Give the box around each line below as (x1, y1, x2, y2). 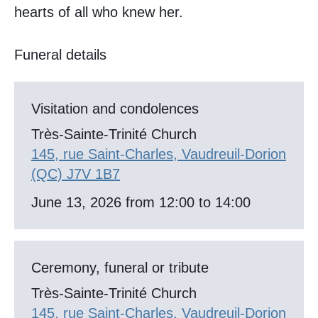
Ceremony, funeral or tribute (31, 260, 209, 276)
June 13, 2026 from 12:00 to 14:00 (31, 194, 251, 211)
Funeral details (14, 47, 106, 63)
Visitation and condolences (31, 101, 199, 117)
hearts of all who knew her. (14, 4, 183, 21)
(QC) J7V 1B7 (31, 166, 120, 182)
